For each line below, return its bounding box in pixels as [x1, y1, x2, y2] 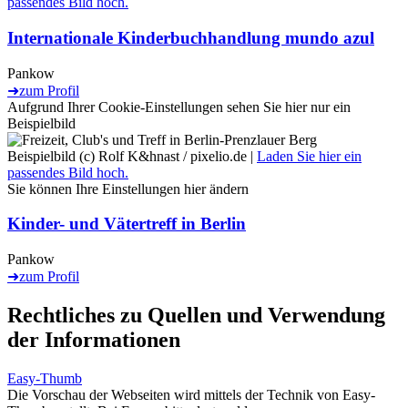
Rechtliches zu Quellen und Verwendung [7, 302, 385, 327]
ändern [206, 180, 249, 197]
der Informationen [7, 327, 180, 352]
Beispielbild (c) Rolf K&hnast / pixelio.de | [7, 148, 257, 164]
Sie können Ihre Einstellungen [7, 180, 184, 197]
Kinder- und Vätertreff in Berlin [7, 214, 246, 234]
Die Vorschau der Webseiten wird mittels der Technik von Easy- [7, 386, 375, 403]
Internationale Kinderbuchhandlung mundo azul [7, 27, 374, 47]
